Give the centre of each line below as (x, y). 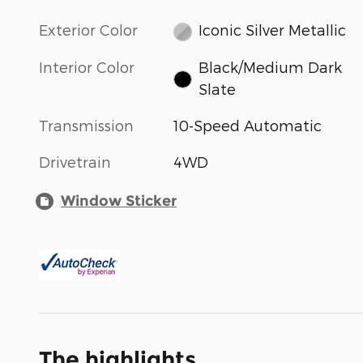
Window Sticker (119, 201)
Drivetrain (75, 161)
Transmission (86, 125)
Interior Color (87, 66)
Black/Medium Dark (270, 66)
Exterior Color (88, 30)
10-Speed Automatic (248, 125)
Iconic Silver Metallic (272, 30)
